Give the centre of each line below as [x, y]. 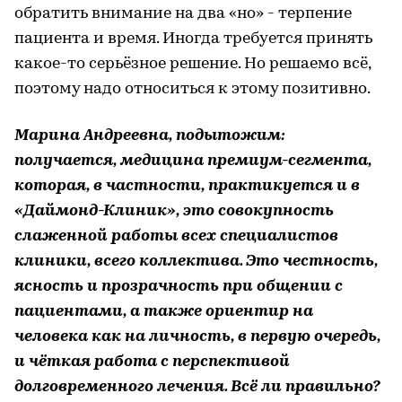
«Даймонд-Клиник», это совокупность [174, 211]
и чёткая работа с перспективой [152, 362]
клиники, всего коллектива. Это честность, [196, 261]
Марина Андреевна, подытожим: [150, 135]
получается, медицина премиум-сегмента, [193, 161]
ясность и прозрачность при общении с [179, 286]
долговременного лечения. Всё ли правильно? [197, 387]
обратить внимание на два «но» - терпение [183, 13]
